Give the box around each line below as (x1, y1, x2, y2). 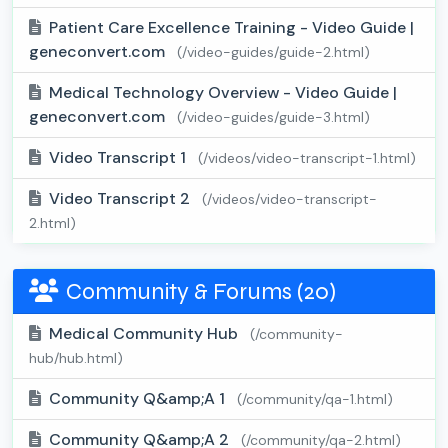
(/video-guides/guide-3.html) (177, 108, 370, 127)
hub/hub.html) (29, 349, 123, 368)
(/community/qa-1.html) (237, 390, 393, 409)
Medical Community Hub (49, 323, 242, 345)
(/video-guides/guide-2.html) (177, 43, 370, 62)
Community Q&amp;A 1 (49, 388, 229, 410)
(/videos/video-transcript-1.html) (198, 149, 416, 168)
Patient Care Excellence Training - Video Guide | (49, 17, 414, 39)
